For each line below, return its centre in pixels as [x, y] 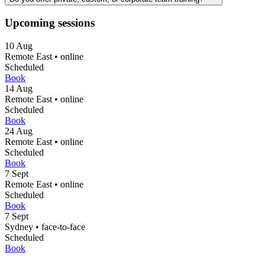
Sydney [19, 227]
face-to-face [63, 227]
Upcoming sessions [50, 23]
